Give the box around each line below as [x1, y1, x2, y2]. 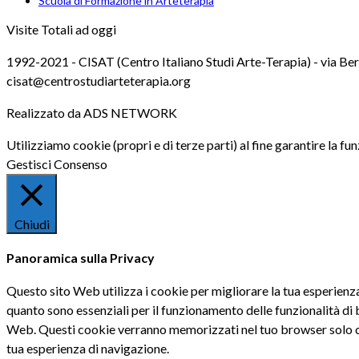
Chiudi [14, 216, 50, 232]
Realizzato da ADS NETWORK [6, 105, 177, 121]
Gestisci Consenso [6, 156, 107, 172]
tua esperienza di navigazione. [6, 341, 169, 356]
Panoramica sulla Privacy [6, 249, 155, 265]
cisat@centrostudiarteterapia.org [6, 73, 191, 89]
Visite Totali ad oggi [6, 22, 116, 38]
